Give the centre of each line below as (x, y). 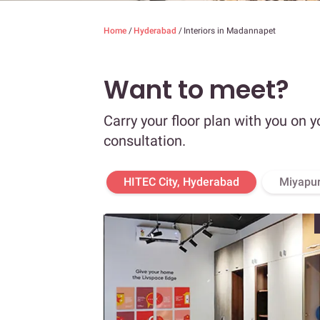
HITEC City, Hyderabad (181, 182)
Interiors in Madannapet (230, 31)
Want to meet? (196, 90)
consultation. (145, 141)
